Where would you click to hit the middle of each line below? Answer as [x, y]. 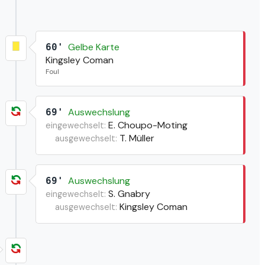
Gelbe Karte [93, 47]
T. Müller [137, 138]
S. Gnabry [129, 193]
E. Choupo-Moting [148, 125]
